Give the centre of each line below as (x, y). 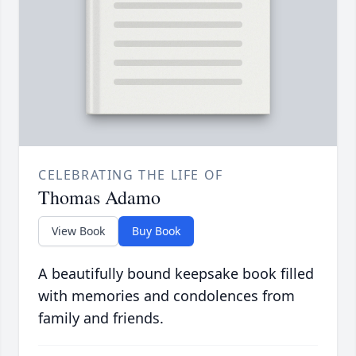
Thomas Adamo (99, 197)
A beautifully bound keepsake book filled (176, 274)
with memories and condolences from (166, 296)
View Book (78, 231)
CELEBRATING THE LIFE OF (131, 175)
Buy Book (156, 231)
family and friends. (101, 318)
